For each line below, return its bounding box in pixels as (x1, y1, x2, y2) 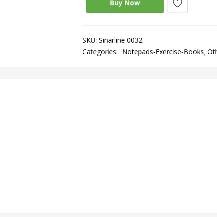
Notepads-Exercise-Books (122, 47, 204, 56)
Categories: (82, 47, 120, 56)
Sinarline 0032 (98, 35, 142, 45)
